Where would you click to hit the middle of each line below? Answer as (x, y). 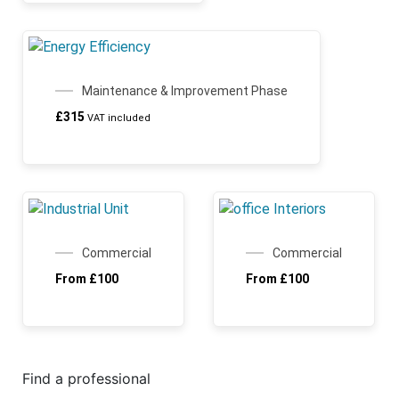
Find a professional (86, 379)
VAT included (119, 118)
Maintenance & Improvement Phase (185, 91)
